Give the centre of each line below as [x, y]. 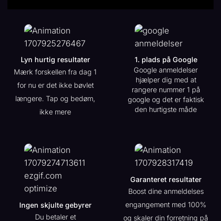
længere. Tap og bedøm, [55, 98]
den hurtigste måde [166, 109]
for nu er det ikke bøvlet [55, 85]
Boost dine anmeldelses [166, 191]
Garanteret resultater [166, 179]
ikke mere [55, 111]
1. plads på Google [166, 60]
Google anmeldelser [166, 70]
